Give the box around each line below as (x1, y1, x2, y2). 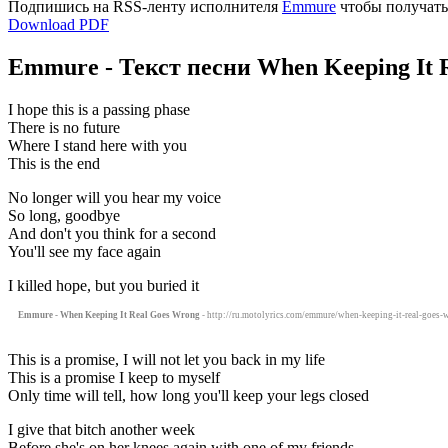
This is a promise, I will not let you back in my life (8, 350, 325, 368)
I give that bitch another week (8, 420, 195, 438)
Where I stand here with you (8, 136, 187, 154)
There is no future (8, 118, 120, 136)
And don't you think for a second (8, 224, 216, 242)
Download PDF (8, 15, 109, 33)
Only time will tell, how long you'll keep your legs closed (8, 386, 369, 404)
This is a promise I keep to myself (8, 368, 220, 386)
